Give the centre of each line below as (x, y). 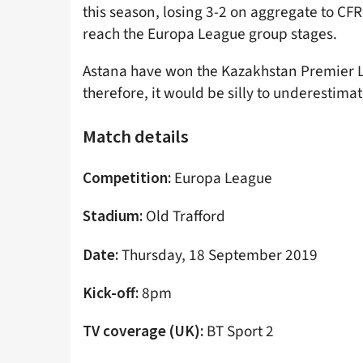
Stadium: (114, 216)
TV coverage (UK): (145, 330)
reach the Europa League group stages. (210, 34)
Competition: (128, 178)
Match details (136, 136)
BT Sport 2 (240, 331)
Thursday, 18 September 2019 (220, 255)
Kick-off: (112, 292)
